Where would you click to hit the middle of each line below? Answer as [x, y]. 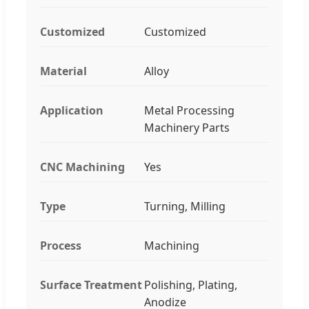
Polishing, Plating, [190, 285]
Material [63, 71]
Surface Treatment [91, 285]
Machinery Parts [187, 127]
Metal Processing [189, 110]
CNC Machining [82, 167]
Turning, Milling [185, 206]
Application [72, 110]
